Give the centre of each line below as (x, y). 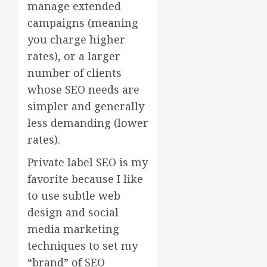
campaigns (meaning (83, 22)
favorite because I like (85, 178)
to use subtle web (74, 195)
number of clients (74, 72)
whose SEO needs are (83, 89)
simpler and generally (86, 106)
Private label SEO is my (88, 162)
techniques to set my (83, 245)
